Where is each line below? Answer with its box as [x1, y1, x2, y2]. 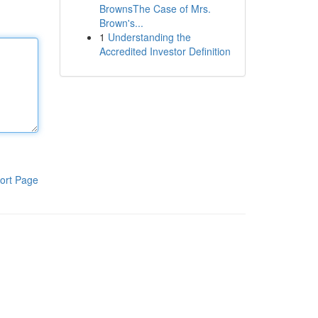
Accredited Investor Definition [99, 44, 231, 58]
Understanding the [107, 30, 191, 44]
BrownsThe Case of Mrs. [99, 1, 211, 16]
